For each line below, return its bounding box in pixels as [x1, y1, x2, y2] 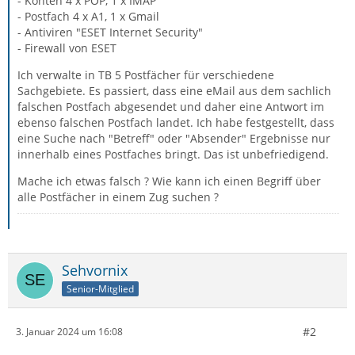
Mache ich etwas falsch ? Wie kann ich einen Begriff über [17, 173, 321, 189]
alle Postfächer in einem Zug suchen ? [17, 189, 219, 204]
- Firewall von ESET [17, 40, 116, 55]
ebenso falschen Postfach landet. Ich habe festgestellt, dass [17, 114, 334, 130]
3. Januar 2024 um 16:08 [16, 325, 123, 339]
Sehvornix [62, 260, 128, 280]
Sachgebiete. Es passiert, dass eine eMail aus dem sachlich [17, 82, 331, 98]
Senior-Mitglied [67, 281, 134, 296]
